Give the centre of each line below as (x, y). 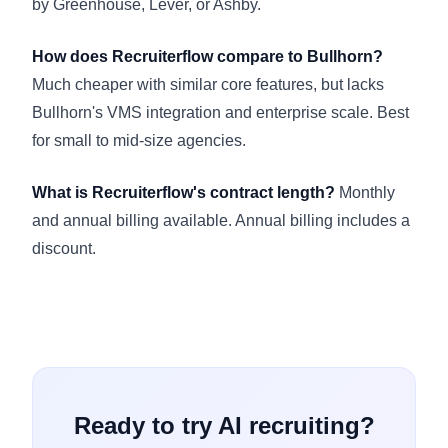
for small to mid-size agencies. (139, 140)
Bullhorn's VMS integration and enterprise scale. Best (220, 112)
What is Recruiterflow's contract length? (183, 192)
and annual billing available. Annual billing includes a (221, 220)
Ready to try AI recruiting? (224, 425)
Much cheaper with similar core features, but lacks (208, 84)
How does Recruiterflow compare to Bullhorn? (207, 56)
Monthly (365, 192)
